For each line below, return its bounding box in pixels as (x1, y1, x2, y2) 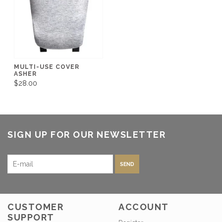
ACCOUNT (118, 202, 169, 213)
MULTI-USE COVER (14, 63, 79, 70)
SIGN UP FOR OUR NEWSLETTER (7, 129, 166, 140)
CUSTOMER (7, 202, 63, 213)
